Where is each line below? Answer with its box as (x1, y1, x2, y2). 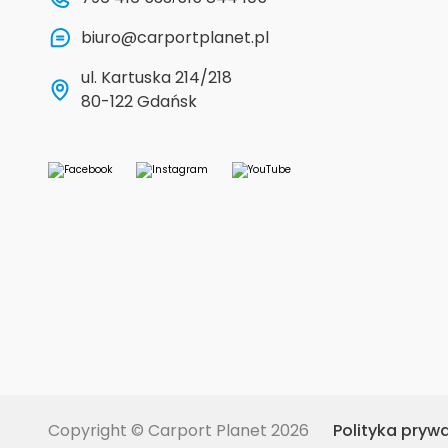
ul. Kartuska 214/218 (81, 66, 242, 89)
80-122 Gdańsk (81, 90, 197, 113)
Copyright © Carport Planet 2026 (48, 419, 309, 442)
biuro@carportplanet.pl (81, 26, 269, 49)
